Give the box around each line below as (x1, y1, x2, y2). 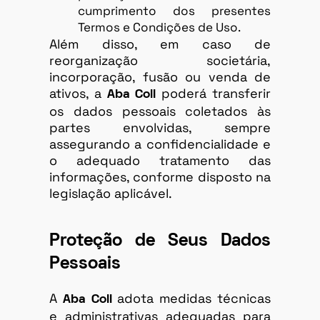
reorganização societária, (49, 52, 271, 69)
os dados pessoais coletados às (49, 103, 271, 120)
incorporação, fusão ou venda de (49, 69, 271, 86)
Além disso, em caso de (49, 36, 271, 53)
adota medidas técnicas (111, 290, 271, 307)
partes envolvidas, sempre (49, 119, 271, 136)
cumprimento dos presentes (78, 3, 271, 19)
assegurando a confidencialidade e (49, 136, 271, 153)
